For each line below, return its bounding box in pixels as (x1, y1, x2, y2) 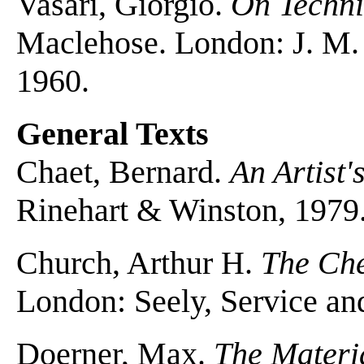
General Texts (16, 115, 209, 152)
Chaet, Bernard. (16, 153, 230, 190)
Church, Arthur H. (16, 244, 261, 281)
